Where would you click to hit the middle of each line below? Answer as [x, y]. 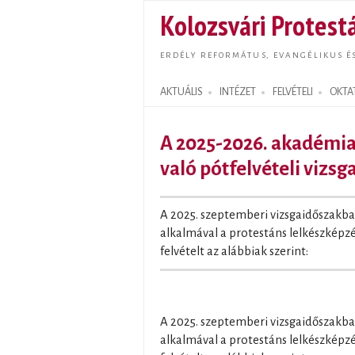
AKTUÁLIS [181, 92]
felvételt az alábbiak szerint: [234, 251]
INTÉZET [238, 92]
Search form [178, 101]
